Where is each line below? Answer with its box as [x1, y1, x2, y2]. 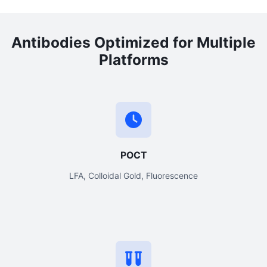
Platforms [98, 50, 169, 69]
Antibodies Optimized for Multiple [11, 33, 256, 51]
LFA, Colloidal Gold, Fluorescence [69, 170, 198, 181]
